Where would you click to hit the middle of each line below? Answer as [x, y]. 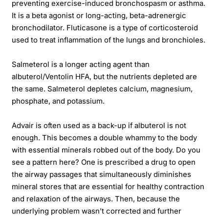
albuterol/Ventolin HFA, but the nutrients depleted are [104, 77]
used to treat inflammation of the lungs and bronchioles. [109, 40]
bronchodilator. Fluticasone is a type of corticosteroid [105, 28]
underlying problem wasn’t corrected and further [97, 211]
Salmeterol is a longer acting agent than [81, 65]
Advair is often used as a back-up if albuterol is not [99, 126]
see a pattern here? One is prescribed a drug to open [104, 163]
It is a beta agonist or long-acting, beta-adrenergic [99, 16]
